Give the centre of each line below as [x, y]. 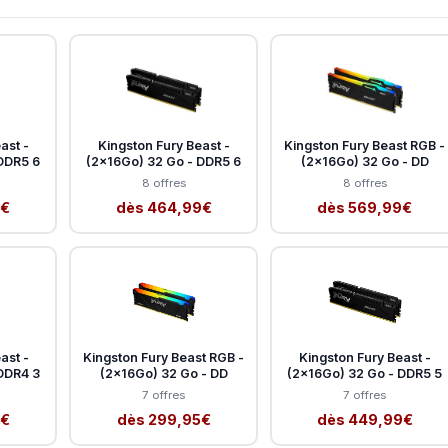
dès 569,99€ [364, 207]
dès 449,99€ [364, 419]
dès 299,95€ [163, 419]
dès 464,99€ [163, 207]
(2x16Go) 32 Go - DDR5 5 [364, 373]
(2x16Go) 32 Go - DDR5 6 [163, 161]
